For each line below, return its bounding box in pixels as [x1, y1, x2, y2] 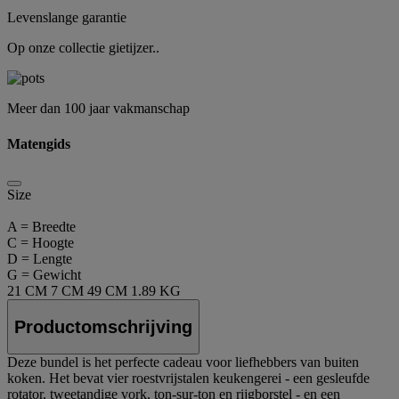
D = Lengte [7, 250, 72, 266]
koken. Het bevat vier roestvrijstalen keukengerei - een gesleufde [7, 370, 370, 387]
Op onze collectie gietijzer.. [7, 40, 159, 56]
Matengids [7, 135, 70, 151]
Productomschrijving [14, 316, 192, 337]
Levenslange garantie [7, 10, 126, 26]
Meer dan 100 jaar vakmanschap [7, 101, 190, 117]
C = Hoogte [7, 234, 74, 250]
